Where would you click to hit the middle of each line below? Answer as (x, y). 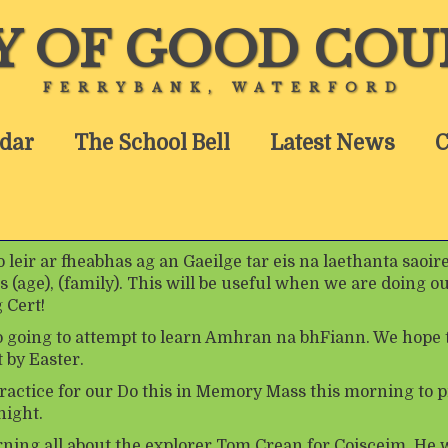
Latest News (332, 143)
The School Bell (152, 143)
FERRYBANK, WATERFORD (224, 87)
